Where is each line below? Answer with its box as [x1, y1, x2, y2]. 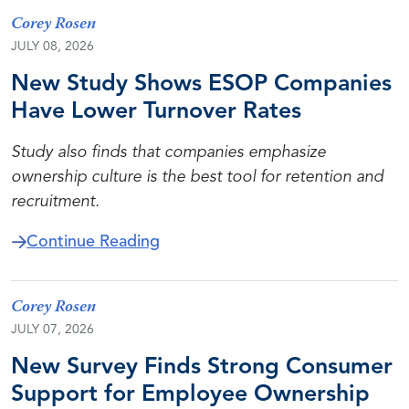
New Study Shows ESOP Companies [11, 73, 392, 96]
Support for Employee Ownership [11, 383, 370, 406]
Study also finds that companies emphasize [11, 144, 326, 161]
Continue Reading [26, 234, 160, 250]
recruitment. [11, 194, 100, 210]
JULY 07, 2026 [11, 323, 94, 336]
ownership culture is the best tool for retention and [11, 169, 383, 185]
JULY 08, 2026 [11, 40, 94, 53]
